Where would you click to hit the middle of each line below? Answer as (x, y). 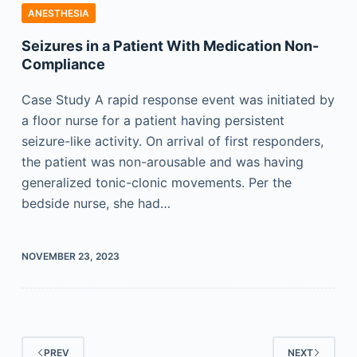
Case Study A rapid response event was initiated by (178, 100)
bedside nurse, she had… (96, 203)
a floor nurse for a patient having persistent (153, 120)
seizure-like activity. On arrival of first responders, (172, 141)
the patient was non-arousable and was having (162, 162)
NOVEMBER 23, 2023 (70, 256)
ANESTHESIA (58, 13)
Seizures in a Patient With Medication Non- (170, 46)
